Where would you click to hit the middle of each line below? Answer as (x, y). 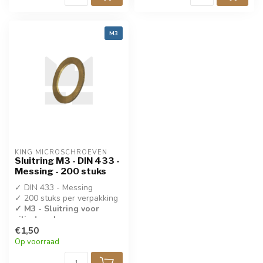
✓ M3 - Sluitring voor (57, 209)
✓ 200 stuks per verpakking (66, 198)
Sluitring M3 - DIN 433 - (67, 161)
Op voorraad (37, 242)
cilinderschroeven (50, 219)
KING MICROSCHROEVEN (61, 152)
